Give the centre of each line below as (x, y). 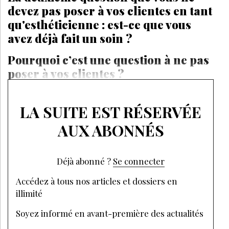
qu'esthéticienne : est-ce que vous (99, 24)
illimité (29, 193)
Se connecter (139, 161)
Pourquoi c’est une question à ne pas (108, 60)
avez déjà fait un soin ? (70, 38)
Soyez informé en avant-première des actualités (110, 213)
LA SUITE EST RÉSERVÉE (111, 112)
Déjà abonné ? (84, 161)
